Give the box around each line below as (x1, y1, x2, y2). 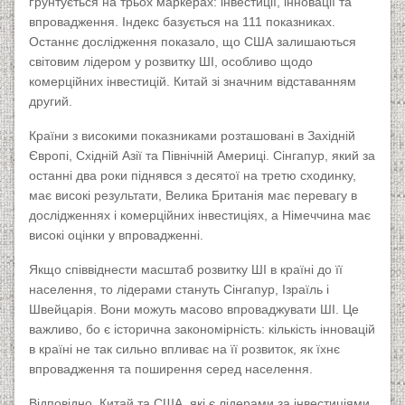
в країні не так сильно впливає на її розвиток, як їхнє (29, 342, 340, 357)
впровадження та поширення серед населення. (29, 362, 313, 377)
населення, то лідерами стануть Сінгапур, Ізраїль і (29, 282, 329, 297)
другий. (29, 94, 72, 109)
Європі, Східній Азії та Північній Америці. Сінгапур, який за (29, 148, 375, 164)
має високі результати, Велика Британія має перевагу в (29, 188, 357, 203)
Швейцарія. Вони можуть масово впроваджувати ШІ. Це (29, 302, 359, 317)
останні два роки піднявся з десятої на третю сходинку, (29, 168, 356, 184)
